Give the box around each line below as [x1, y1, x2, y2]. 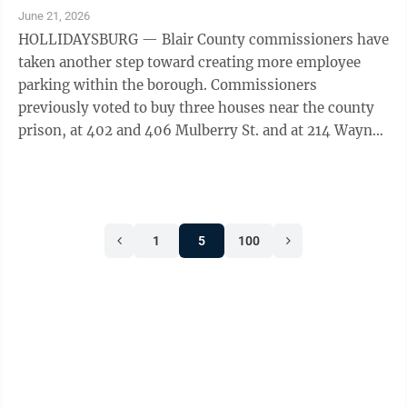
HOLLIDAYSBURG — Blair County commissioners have [18, 30, 389, 48]
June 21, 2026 [18, 8, 90, 23]
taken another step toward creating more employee [18, 53, 361, 71]
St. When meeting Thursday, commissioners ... [39, 144, 332, 162]
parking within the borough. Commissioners [18, 75, 211, 94]
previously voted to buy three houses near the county [18, 98, 374, 116]
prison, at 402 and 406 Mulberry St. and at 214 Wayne [18, 121, 380, 139]
